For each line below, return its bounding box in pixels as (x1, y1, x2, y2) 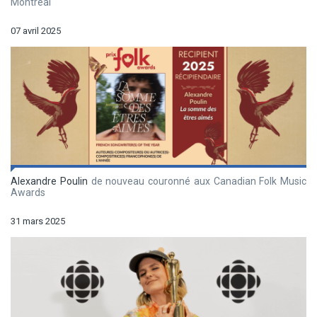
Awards (11, 187, 45, 199)
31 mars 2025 (11, 216, 65, 227)
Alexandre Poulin (11, 175, 88, 188)
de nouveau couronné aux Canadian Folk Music (87, 175, 306, 188)
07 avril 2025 (11, 25, 61, 37)
